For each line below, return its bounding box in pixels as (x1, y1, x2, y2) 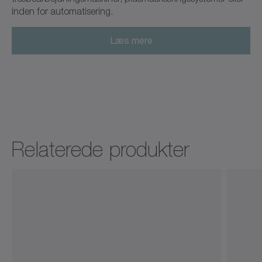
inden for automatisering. (12, 6, 113, 17)
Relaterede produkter (12, 137, 189, 161)
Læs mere (109, 35, 153, 46)
